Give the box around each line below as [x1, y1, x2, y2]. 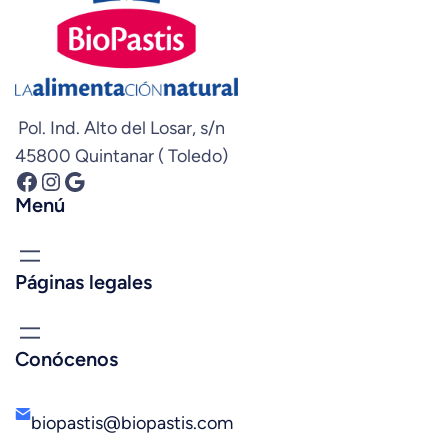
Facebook [14, 165, 26, 195]
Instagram [38, 165, 60, 195]
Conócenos [15, 347, 118, 372]
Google [62, 165, 75, 195]
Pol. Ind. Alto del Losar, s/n [18, 117, 225, 140]
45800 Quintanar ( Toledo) [15, 145, 228, 168]
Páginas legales [15, 270, 152, 295]
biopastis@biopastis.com [31, 412, 233, 435]
